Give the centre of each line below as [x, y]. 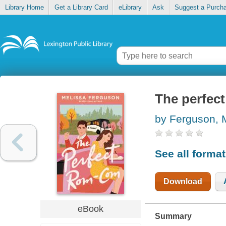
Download [183, 181]
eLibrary [130, 8]
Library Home [24, 8]
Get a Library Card [81, 8]
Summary [173, 216]
